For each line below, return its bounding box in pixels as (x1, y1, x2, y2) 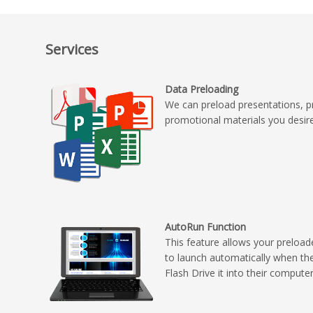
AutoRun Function (165, 220, 247, 234)
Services (45, 39, 99, 59)
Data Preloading (165, 82, 239, 96)
